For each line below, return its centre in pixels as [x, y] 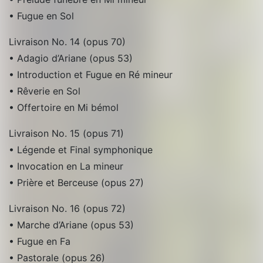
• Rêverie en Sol [45, 91]
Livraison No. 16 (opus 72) [67, 208]
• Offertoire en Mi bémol [64, 107]
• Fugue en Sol [41, 16]
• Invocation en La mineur [66, 166]
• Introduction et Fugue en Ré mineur [91, 74]
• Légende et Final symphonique [81, 149]
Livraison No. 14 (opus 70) [67, 41]
